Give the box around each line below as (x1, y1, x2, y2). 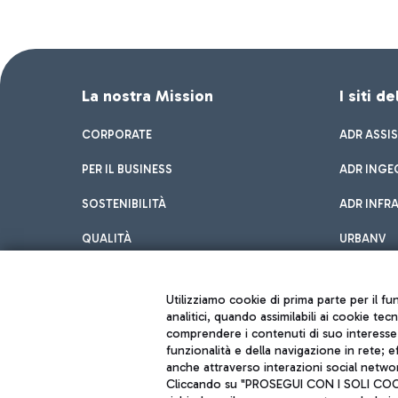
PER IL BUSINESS (82, 163, 172, 176)
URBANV (339, 232, 386, 245)
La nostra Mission (82, 86, 213, 106)
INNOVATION (82, 267, 155, 280)
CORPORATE (82, 128, 152, 141)
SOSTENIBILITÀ (82, 197, 166, 211)
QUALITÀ (82, 232, 131, 245)
